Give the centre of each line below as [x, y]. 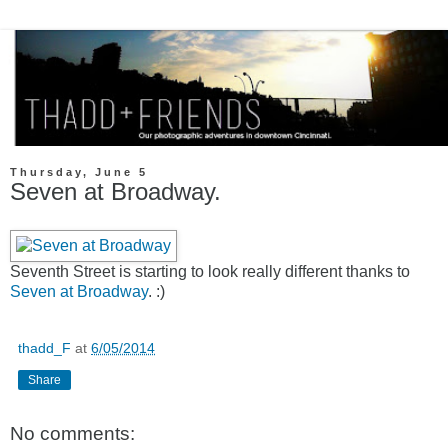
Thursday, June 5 [79, 172]
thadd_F [44, 348]
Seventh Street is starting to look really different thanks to [210, 272]
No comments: [72, 434]
